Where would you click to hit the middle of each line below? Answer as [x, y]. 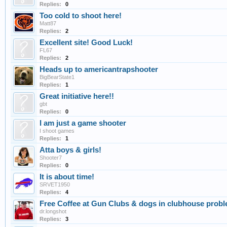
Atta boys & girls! [70, 150]
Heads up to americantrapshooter [99, 70]
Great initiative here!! [77, 97]
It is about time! [67, 177]
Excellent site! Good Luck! [86, 43]
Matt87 [48, 24]
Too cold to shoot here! [81, 16]
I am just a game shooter [83, 123]
